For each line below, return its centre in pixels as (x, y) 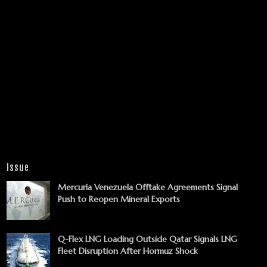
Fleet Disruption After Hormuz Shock (128, 251)
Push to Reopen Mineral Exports (119, 199)
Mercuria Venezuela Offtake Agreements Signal (148, 187)
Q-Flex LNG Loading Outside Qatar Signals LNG (148, 239)
